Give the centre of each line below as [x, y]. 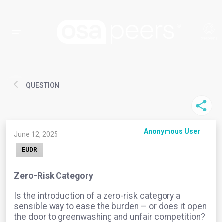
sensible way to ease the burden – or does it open [110, 206]
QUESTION [43, 85]
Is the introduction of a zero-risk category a [97, 195]
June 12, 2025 [36, 134]
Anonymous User [172, 131]
